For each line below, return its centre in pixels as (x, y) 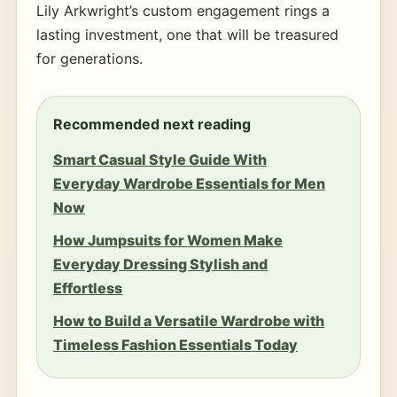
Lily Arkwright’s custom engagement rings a (183, 11)
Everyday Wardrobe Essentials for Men (189, 183)
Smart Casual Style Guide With (160, 160)
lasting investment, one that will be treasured (187, 35)
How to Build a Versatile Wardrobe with (188, 321)
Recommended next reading (152, 124)
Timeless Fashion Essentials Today (175, 345)
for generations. (89, 58)
